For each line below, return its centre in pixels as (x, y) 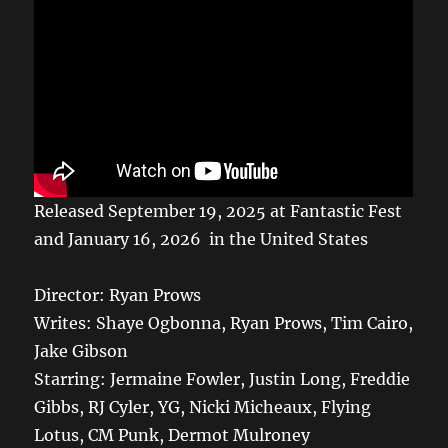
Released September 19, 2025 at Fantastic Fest (218, 210)
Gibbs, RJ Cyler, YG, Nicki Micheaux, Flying (203, 406)
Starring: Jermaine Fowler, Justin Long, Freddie (222, 378)
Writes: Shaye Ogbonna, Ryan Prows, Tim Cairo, (224, 322)
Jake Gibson (81, 350)
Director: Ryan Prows (118, 294)
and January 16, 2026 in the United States (201, 238)
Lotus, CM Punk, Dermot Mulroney (172, 434)
